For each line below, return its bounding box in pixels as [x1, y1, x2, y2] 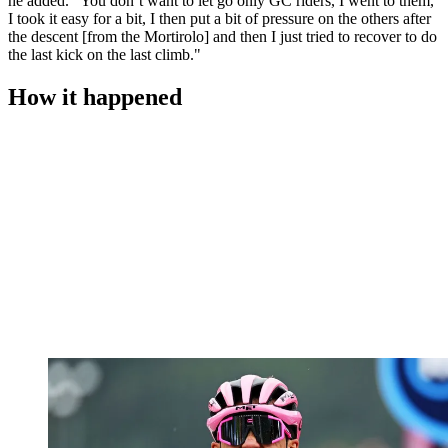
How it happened [8, 84, 182, 111]
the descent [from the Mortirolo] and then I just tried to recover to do [8, 28, 437, 46]
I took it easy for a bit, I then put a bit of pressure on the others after [8, 10, 431, 28]
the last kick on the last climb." [8, 46, 201, 64]
